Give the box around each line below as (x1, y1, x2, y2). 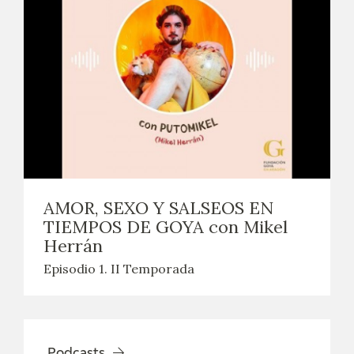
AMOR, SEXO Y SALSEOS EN (43, 197, 273, 220)
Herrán (43, 235, 103, 258)
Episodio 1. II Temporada (43, 261, 194, 277)
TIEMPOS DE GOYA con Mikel (43, 216, 288, 239)
